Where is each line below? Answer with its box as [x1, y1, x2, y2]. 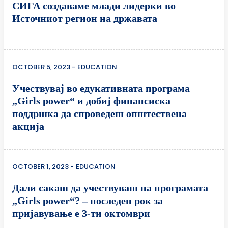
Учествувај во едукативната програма [12, 82, 192, 94]
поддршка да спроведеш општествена [12, 108, 187, 119]
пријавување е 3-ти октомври [12, 208, 150, 219]
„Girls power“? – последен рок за [12, 195, 163, 206]
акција [12, 121, 44, 132]
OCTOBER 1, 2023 [12, 162, 69, 172]
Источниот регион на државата [12, 13, 157, 24]
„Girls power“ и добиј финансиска [12, 95, 170, 106]
